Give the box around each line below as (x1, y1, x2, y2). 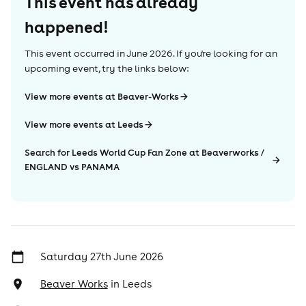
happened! (25, 16, 108, 37)
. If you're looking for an (173, 47, 277, 59)
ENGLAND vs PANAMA (25, 161, 120, 173)
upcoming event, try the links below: (25, 62, 189, 74)
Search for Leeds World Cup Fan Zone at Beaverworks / (25, 147, 264, 158)
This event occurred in (25, 47, 125, 59)
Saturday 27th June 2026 (40, 250, 163, 263)
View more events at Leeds (25, 119, 143, 130)
